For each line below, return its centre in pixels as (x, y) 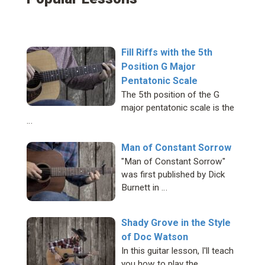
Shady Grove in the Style (176, 223)
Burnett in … (144, 188)
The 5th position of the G (170, 95)
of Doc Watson (155, 237)
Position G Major (159, 67)
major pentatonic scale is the (178, 108)
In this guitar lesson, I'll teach (177, 251)
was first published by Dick (173, 175)
